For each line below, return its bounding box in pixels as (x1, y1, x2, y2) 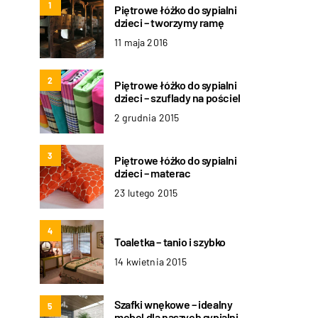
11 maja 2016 (114, 35, 168, 48)
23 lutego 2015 (114, 186, 178, 199)
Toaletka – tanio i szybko (114, 234, 226, 248)
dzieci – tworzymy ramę (114, 15, 224, 29)
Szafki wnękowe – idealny (114, 297, 233, 311)
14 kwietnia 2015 (114, 255, 187, 268)
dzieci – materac (114, 165, 191, 180)
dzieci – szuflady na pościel (114, 90, 241, 104)
